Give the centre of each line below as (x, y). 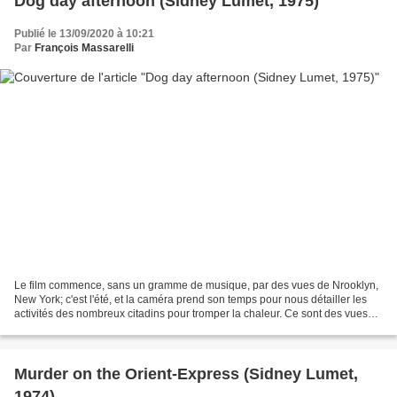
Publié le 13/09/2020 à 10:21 (84, 34)
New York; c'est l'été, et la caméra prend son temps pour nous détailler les (191, 299)
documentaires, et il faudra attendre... (103, 327)
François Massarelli (84, 48)
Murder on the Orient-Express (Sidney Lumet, (186, 374)
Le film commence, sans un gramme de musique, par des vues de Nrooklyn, (196, 285)
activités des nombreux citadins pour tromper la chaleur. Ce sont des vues (191, 313)
